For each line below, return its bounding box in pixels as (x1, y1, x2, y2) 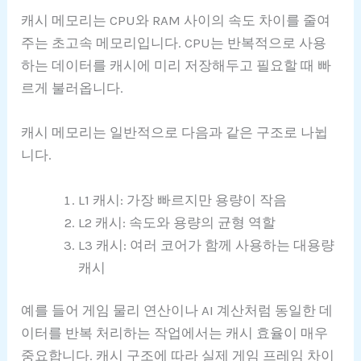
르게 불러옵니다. (21, 80, 124, 97)
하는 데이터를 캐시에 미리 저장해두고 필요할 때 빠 (21, 57, 332, 74)
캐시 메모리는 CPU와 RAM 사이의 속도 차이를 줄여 (21, 12, 331, 29)
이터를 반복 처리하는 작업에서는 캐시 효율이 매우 (21, 325, 329, 342)
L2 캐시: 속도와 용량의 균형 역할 (78, 214, 276, 230)
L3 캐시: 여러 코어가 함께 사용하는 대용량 (78, 236, 335, 253)
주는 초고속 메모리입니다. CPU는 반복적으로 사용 (21, 35, 327, 52)
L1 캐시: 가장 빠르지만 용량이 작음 (78, 191, 288, 208)
